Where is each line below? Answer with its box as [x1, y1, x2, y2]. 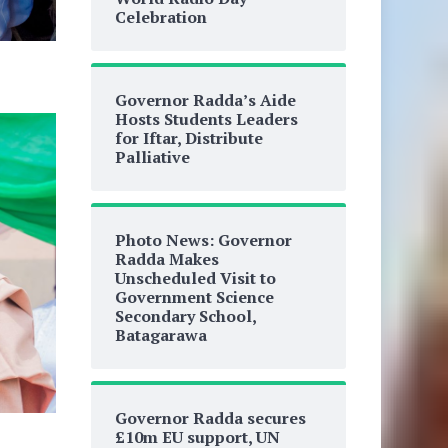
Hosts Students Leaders [114, 108, 298, 130]
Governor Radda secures [114, 407, 306, 429]
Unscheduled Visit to [114, 267, 276, 289]
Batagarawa [114, 324, 207, 346]
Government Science [114, 286, 274, 308]
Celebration [114, 6, 207, 28]
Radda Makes [114, 248, 219, 270]
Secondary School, [114, 305, 256, 327]
